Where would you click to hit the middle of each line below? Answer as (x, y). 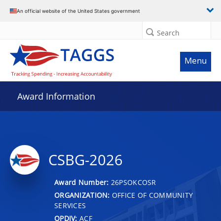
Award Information (56, 96)
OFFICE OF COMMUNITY (151, 195)
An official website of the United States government (78, 11)
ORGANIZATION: (82, 195)
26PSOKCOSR (133, 182)
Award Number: (83, 182)
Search (168, 33)
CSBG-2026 (86, 160)
